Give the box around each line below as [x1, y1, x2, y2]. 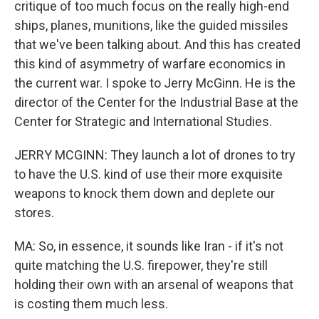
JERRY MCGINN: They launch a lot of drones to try [14, 147, 296, 162]
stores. [14, 205, 54, 220]
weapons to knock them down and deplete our [14, 186, 275, 201]
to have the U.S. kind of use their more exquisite [14, 167, 283, 182]
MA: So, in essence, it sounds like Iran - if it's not [14, 239, 283, 253]
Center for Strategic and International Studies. [14, 114, 272, 129]
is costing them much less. [14, 296, 168, 311]
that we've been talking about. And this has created [14, 37, 300, 52]
